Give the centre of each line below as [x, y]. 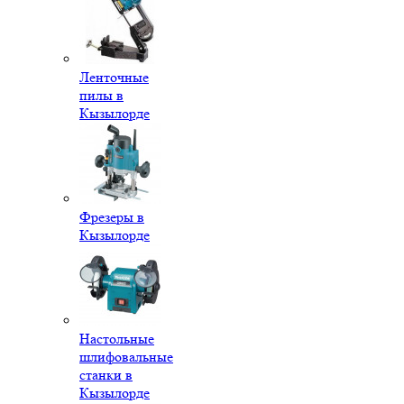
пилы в [101, 95]
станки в [106, 374]
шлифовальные [126, 356]
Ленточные [114, 77]
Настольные [117, 338]
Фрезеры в [112, 216]
